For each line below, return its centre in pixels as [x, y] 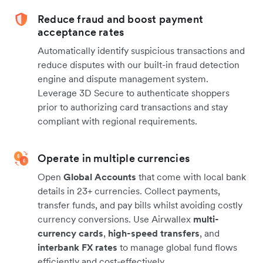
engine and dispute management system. [123, 78]
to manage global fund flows [177, 247]
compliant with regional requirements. [117, 121]
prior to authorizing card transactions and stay [133, 107]
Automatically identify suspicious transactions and [141, 50]
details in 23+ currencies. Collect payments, [129, 190]
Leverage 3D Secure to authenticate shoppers [134, 92]
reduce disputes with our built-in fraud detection [139, 64]
